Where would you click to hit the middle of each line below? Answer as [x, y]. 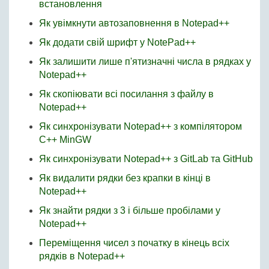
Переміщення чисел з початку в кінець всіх [134, 243]
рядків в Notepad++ [82, 256]
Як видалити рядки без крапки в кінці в [125, 178]
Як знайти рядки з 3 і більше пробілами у [130, 210]
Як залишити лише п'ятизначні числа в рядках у [145, 61]
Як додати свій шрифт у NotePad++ [117, 42]
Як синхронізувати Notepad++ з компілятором [141, 126]
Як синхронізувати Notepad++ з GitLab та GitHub [146, 159]
